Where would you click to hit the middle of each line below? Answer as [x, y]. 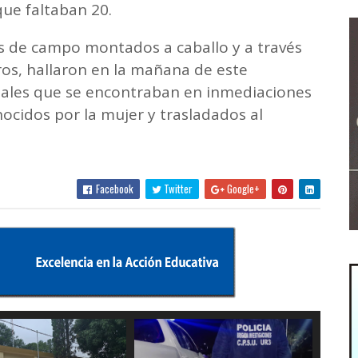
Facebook [113, 189]
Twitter [177, 189]
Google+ [242, 189]
